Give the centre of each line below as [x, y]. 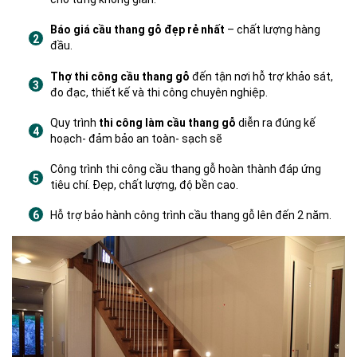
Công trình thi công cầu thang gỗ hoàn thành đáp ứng [186, 169]
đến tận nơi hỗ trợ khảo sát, [261, 76]
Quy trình [75, 122]
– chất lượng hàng [273, 30]
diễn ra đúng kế [276, 122]
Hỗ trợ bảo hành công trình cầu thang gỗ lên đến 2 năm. [191, 216]
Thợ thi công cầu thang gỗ [120, 76]
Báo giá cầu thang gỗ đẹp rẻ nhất [137, 30]
